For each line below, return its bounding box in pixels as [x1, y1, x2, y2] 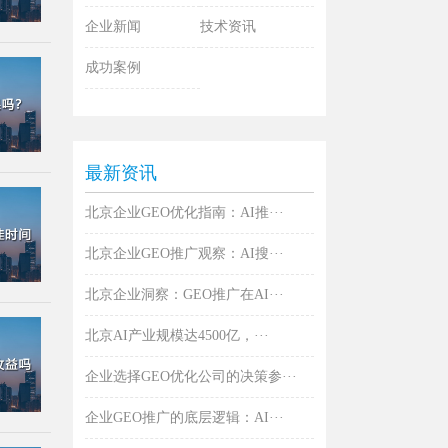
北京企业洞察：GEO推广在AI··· [85, 287, 284, 303]
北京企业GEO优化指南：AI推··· [85, 205, 284, 221]
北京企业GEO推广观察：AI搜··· [85, 246, 284, 262]
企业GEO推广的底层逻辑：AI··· [85, 410, 284, 426]
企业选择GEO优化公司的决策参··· [85, 369, 297, 385]
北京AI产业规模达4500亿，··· [85, 328, 269, 344]
